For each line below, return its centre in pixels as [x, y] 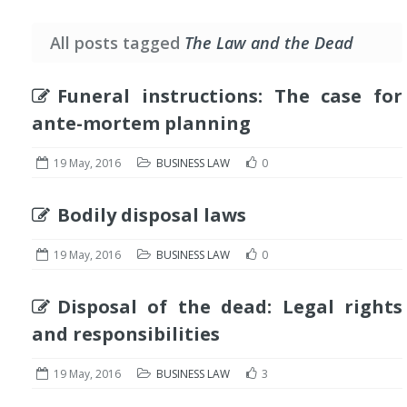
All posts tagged [117, 43]
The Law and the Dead [269, 43]
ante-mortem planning [141, 123]
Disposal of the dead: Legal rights [230, 307]
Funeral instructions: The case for [230, 96]
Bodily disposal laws [152, 215]
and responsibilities [126, 334]
